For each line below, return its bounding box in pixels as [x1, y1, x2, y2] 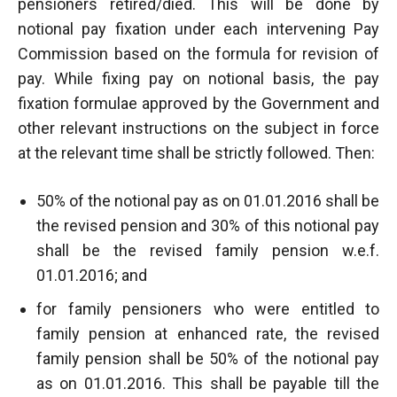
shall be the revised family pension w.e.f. [36, 240, 379, 260]
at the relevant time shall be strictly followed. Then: [18, 143, 375, 162]
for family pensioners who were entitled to [36, 299, 379, 318]
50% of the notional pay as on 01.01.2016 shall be [36, 191, 379, 210]
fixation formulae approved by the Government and [18, 93, 379, 113]
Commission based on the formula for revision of [18, 43, 379, 63]
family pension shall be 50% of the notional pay [36, 348, 379, 368]
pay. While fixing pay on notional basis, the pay [18, 68, 379, 88]
